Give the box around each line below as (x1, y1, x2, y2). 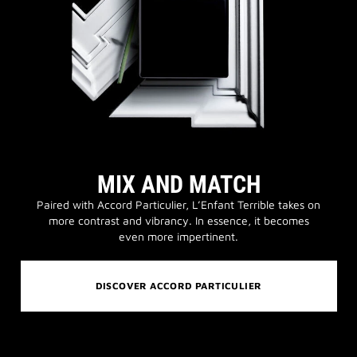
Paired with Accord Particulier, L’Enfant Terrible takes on (37, 198, 320, 212)
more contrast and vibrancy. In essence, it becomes (48, 214, 309, 228)
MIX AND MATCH (96, 171, 261, 199)
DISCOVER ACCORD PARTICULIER (95, 280, 262, 292)
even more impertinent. (119, 229, 238, 244)
